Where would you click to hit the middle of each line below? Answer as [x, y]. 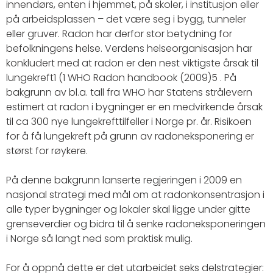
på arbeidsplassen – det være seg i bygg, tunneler [126, 19]
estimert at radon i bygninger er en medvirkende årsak [134, 107]
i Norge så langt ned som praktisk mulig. [99, 239]
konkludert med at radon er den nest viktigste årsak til [132, 63]
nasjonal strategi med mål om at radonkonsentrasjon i [135, 195]
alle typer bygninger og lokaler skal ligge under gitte [128, 209]
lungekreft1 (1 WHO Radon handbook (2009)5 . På [121, 78]
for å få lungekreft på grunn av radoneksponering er [130, 136]
